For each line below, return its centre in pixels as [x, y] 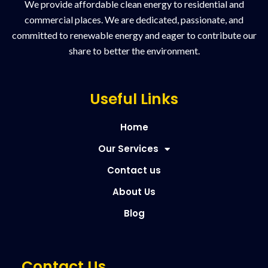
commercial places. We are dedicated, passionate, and [134, 20]
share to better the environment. [134, 51]
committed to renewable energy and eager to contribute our [134, 35]
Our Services [128, 149]
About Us [134, 192]
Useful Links [134, 99]
